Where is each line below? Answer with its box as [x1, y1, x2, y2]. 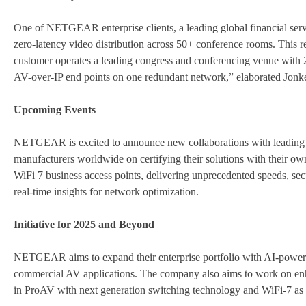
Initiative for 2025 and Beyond [14, 219, 154, 231]
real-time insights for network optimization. [14, 186, 199, 198]
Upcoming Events [14, 104, 96, 116]
